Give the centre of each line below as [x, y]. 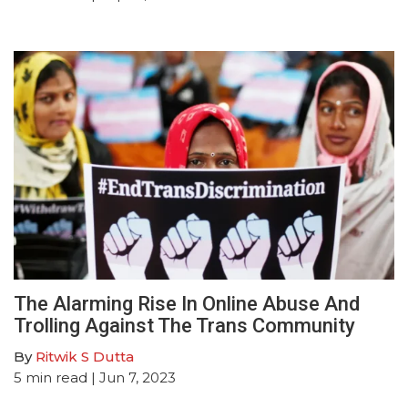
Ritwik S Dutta [85, 356]
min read [56, 377]
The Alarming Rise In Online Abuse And [187, 303]
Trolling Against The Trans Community [184, 325]
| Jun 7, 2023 [132, 377]
